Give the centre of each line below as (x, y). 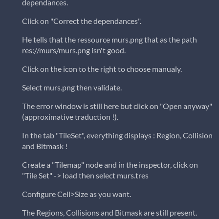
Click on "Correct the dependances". (82, 21)
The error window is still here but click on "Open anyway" (117, 106)
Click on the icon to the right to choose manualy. (102, 69)
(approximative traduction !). (70, 117)
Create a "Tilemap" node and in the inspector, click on (110, 165)
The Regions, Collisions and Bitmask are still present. (109, 213)
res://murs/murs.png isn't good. (74, 50)
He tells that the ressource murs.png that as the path (109, 40)
